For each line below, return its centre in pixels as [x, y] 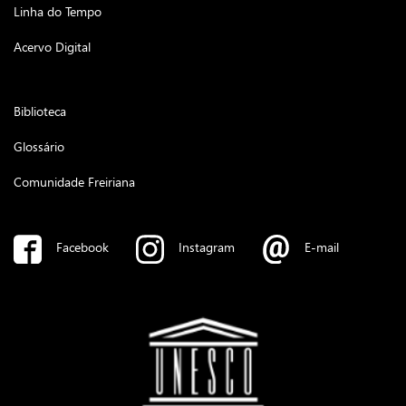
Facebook [82, 247]
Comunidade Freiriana [74, 182]
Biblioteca [40, 111]
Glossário [39, 146]
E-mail [322, 247]
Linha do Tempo [58, 11]
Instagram [207, 247]
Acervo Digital [52, 47]
